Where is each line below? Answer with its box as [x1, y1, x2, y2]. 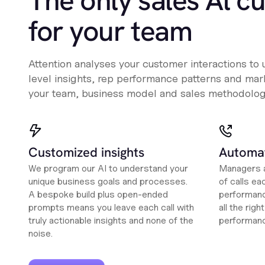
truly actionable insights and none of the [28, 215, 193, 227]
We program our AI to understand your [28, 163, 188, 174]
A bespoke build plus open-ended [28, 189, 168, 201]
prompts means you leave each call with [28, 202, 194, 214]
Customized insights [28, 144, 144, 161]
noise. [28, 228, 53, 240]
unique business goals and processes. [28, 176, 188, 188]
